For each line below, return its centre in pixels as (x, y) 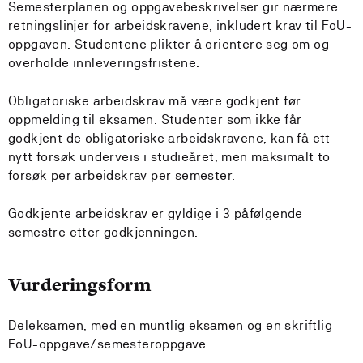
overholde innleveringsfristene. (104, 63)
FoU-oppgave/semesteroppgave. (109, 344)
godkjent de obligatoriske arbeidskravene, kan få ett (169, 138)
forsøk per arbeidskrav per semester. (122, 175)
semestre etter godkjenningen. (103, 232)
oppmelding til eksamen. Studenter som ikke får (155, 120)
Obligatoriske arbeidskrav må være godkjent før (155, 101)
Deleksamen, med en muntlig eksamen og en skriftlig (170, 325)
